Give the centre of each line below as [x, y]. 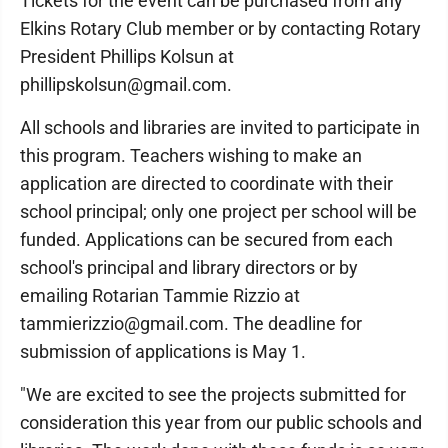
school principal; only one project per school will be [218, 211]
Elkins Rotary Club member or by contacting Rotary [220, 28]
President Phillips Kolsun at [127, 56]
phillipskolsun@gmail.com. [126, 84]
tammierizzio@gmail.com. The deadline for [191, 323]
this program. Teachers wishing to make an [191, 155]
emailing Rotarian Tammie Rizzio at [160, 295]
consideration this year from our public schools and [221, 422]
